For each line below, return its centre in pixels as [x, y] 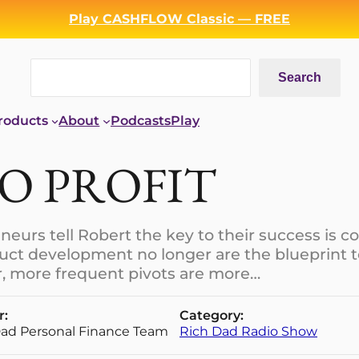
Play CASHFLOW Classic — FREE [179, 19]
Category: [212, 316]
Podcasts [140, 121]
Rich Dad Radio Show [248, 332]
